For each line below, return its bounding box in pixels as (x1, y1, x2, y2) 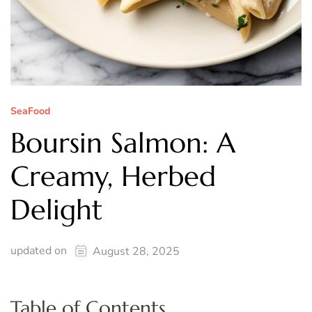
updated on (10, 243, 70, 259)
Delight (10, 192, 102, 227)
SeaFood (10, 104, 50, 118)
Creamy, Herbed (10, 158, 216, 194)
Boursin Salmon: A (10, 125, 235, 160)
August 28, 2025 (93, 244, 180, 260)
